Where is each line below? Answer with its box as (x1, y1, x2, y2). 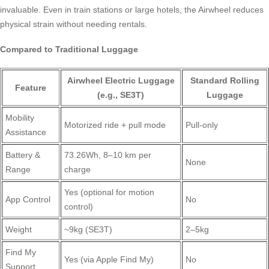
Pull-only (186, 120, 218, 130)
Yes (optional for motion (64, 187, 154, 198)
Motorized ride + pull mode (64, 120, 166, 130)
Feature (15, 83, 46, 93)
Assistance (5, 127, 46, 138)
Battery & (5, 150, 40, 160)
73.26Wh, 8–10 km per (64, 150, 151, 160)
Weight (5, 225, 32, 235)
